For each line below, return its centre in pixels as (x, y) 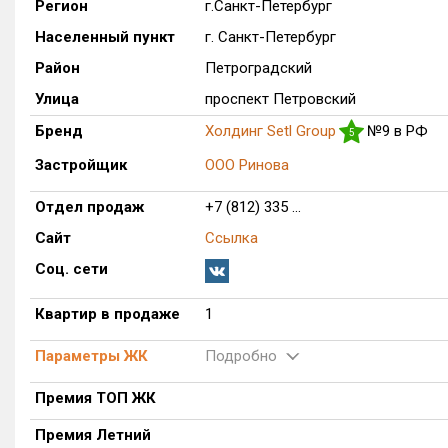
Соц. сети (71, 269)
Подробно (241, 356)
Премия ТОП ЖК (95, 398)
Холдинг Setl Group (270, 131)
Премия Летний (93, 435)
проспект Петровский (280, 99)
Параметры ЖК (91, 356)
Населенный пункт (105, 37)
